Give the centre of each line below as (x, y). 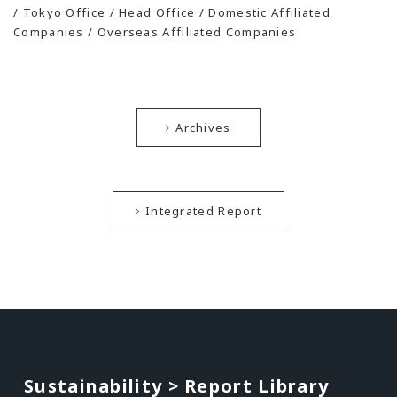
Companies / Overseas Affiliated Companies (155, 31)
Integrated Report (203, 210)
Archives (203, 127)
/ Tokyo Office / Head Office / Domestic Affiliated (172, 12)
